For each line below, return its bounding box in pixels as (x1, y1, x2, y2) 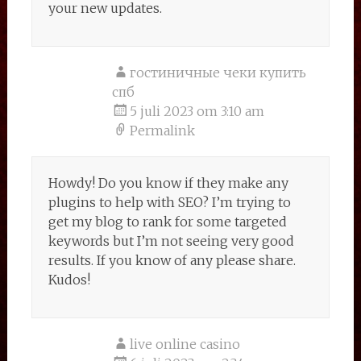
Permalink (129, 122, 195, 139)
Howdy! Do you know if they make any (48, 175, 288, 191)
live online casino (129, 336, 240, 352)
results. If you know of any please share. (48, 252, 296, 268)
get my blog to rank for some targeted (48, 214, 287, 230)
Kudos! (48, 272, 90, 288)
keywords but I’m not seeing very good (48, 233, 294, 249)
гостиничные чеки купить (129, 64, 306, 81)
